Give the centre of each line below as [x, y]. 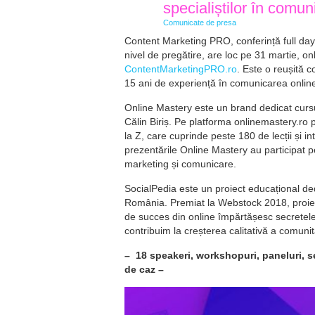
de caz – [146, 269]
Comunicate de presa [200, 22]
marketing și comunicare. [180, 164]
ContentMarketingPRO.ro [181, 69]
